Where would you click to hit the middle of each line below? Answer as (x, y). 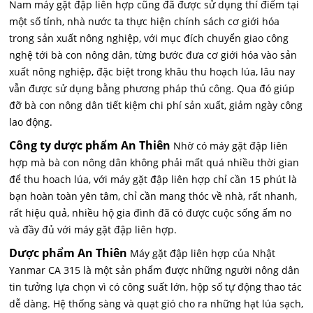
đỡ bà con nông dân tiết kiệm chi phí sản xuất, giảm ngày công (156, 105)
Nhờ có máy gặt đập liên (231, 145)
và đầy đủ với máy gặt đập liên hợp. (93, 229)
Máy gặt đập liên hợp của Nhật (203, 253)
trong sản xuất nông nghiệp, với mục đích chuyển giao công (149, 38)
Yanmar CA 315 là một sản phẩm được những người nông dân (155, 270)
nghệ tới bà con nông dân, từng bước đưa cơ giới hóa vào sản (153, 54)
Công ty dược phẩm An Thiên (90, 145)
